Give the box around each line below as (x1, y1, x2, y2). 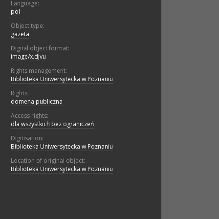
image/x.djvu (11, 52, 46, 61)
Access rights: (11, 111, 48, 120)
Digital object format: (11, 44, 69, 53)
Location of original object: (11, 156, 85, 165)
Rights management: (11, 66, 67, 75)
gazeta (11, 30, 29, 39)
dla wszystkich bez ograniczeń (11, 120, 94, 129)
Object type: (11, 22, 44, 30)
